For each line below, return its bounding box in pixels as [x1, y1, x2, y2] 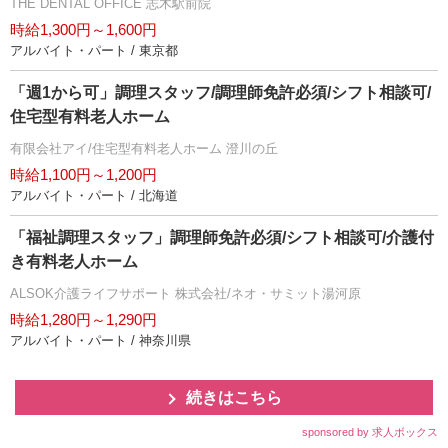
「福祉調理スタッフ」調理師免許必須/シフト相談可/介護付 [10, 229, 434, 247]
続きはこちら [186, 389, 282, 407]
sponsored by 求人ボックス [302, 426, 438, 439]
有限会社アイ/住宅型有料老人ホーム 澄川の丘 [10, 141, 278, 157]
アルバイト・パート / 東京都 [10, 43, 178, 59]
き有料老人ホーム [10, 253, 138, 271]
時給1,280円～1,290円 [10, 311, 157, 329]
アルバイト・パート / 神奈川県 [10, 333, 191, 349]
